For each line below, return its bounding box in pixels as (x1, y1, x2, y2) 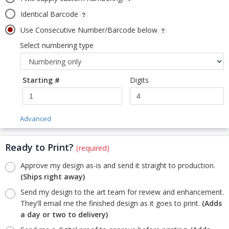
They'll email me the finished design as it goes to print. (20, 198, 202, 208)
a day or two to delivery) (20, 209, 108, 219)
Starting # (22, 75, 60, 85)
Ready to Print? (5, 141, 76, 153)
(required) (76, 143, 109, 153)
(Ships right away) (20, 171, 85, 181)
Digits (129, 75, 149, 85)
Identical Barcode (20, 9, 80, 19)
